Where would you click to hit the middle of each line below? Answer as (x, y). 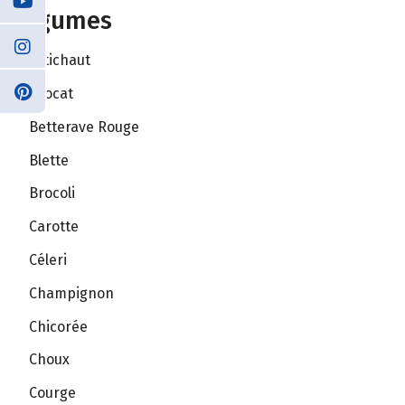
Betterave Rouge (84, 127)
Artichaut (60, 61)
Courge (52, 393)
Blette (49, 160)
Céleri (48, 259)
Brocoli (52, 193)
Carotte (54, 227)
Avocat (51, 93)
